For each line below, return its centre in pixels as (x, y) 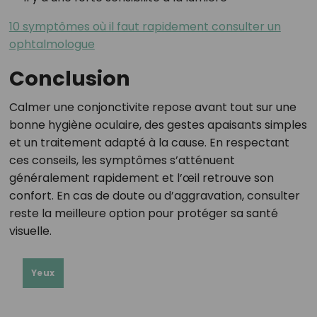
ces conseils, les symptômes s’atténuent (122, 160)
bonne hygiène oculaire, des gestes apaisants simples (158, 125)
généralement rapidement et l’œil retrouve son (141, 178)
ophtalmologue (52, 44)
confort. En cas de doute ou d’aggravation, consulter (154, 195)
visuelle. (30, 231)
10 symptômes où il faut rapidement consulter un (145, 26)
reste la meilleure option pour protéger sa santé (143, 213)
